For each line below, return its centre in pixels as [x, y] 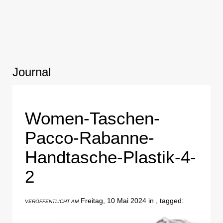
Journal [32, 72]
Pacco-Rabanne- [90, 138]
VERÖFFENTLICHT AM [52, 202]
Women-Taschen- [92, 119]
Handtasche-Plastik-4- [111, 158]
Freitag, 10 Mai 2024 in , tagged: [131, 201]
